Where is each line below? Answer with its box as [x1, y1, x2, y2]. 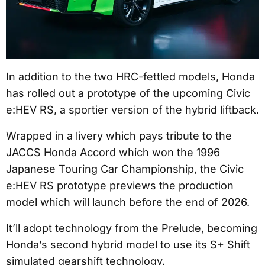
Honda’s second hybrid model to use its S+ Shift [6, 238, 250, 251]
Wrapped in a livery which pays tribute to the [6, 130, 232, 143]
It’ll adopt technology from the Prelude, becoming [6, 222, 257, 235]
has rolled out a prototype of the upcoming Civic [6, 87, 250, 100]
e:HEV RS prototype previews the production [6, 179, 234, 192]
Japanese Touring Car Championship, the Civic [6, 163, 244, 176]
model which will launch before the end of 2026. [6, 196, 250, 209]
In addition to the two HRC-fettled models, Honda [6, 70, 255, 83]
